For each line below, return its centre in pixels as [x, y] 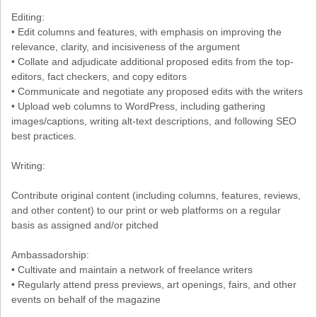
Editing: [28, 17]
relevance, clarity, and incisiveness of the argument [126, 46]
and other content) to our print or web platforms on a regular [146, 210]
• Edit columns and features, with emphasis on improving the [146, 31]
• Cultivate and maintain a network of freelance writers [132, 269]
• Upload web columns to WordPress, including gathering [138, 106]
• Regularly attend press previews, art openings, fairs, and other [154, 284]
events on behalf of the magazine [86, 299]
